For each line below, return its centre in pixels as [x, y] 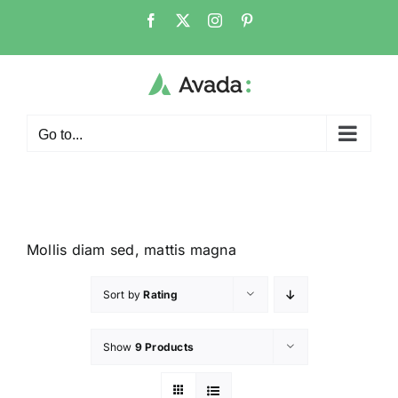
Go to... [60, 135]
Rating [160, 295]
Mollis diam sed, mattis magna [131, 250]
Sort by [123, 295]
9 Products [164, 347]
